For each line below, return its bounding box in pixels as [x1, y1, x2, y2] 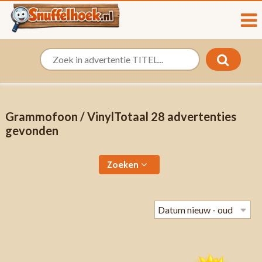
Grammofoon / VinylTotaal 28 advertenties [5, 109, 236, 123]
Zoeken [107, 159, 142, 170]
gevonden [5, 123, 58, 137]
